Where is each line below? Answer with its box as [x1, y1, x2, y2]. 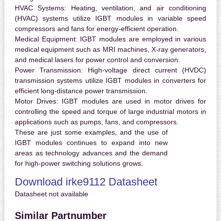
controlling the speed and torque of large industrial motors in [14, 108, 207, 116]
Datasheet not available [14, 190, 88, 198]
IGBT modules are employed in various [77, 35, 207, 43]
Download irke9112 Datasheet [14, 176, 157, 188]
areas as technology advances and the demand [14, 149, 168, 157]
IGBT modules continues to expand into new [14, 139, 168, 147]
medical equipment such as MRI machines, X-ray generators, [14, 45, 207, 54]
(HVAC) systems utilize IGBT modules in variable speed [14, 14, 207, 23]
